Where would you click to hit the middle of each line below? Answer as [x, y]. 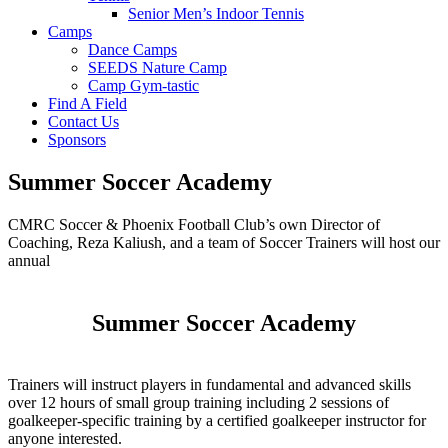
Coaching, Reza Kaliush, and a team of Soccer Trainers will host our [224, 242]
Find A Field [87, 103]
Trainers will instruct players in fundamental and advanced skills [209, 385]
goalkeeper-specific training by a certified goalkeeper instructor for [217, 421]
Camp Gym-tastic [143, 85]
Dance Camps [132, 49]
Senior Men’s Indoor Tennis [216, 13]
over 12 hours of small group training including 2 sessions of [198, 403]
